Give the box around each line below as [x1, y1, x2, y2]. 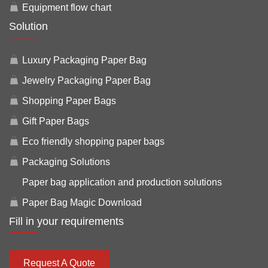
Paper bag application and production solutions [22, 176, 222, 187]
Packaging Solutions [22, 156, 110, 167]
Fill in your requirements [9, 215, 124, 227]
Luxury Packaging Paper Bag [22, 54, 147, 65]
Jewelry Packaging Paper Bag [22, 75, 151, 86]
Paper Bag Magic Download [22, 197, 142, 208]
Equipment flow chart [22, 2, 111, 13]
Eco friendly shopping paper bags [22, 136, 165, 147]
